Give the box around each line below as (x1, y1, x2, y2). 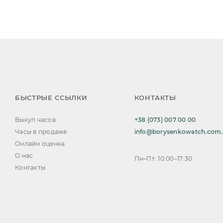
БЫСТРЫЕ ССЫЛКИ (15, 94, 88, 102)
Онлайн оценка (15, 140, 65, 147)
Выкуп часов (15, 116, 56, 123)
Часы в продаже (15, 128, 67, 135)
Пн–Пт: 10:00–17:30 (134, 155, 193, 162)
